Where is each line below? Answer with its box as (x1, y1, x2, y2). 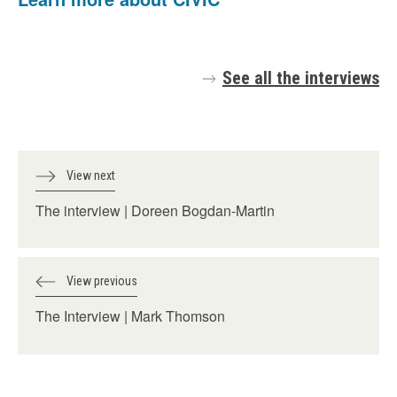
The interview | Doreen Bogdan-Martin (35, 200, 275, 221)
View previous (66, 274, 137, 288)
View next (66, 168, 115, 183)
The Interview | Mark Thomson (35, 306, 225, 326)
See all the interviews (222, 67, 379, 89)
